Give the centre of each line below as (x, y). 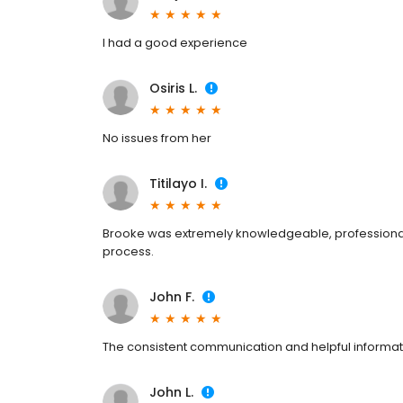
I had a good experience (175, 43)
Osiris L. (173, 89)
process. (128, 252)
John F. (172, 297)
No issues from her (157, 139)
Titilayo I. (178, 184)
